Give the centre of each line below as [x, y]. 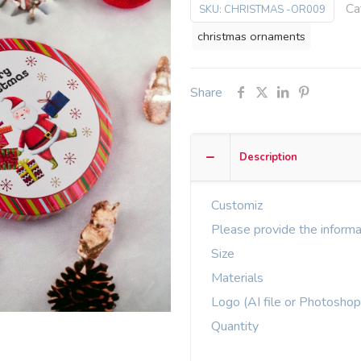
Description [268, 157]
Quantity [234, 326]
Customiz [237, 205]
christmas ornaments [251, 36]
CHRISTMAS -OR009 [275, 10]
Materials [237, 278]
